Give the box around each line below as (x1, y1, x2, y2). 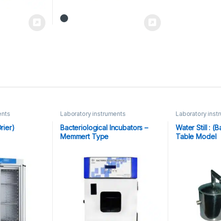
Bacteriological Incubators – (60, 123, 148, 132)
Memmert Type (60, 132, 109, 141)
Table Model (175, 132, 217, 141)
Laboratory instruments (60, 110, 126, 118)
